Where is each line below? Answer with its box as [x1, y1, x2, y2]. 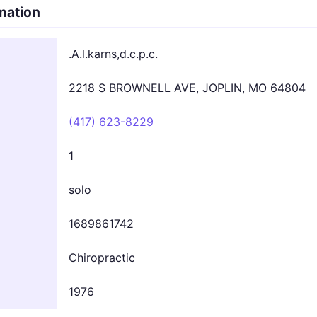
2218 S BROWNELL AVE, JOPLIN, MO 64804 [69, 80, 306, 95]
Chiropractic [69, 250, 135, 265]
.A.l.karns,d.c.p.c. [69, 46, 158, 61]
